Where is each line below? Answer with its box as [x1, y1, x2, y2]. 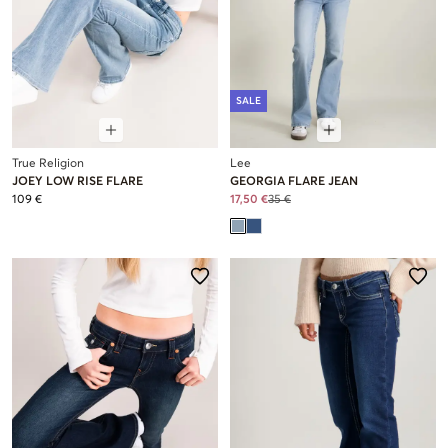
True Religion [12, 157, 84, 170]
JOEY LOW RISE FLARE [12, 175, 143, 188]
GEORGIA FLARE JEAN [230, 175, 358, 188]
